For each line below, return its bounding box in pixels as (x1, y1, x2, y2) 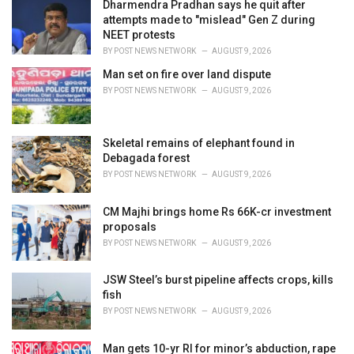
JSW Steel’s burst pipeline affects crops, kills (103, 273, 333, 287)
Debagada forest (103, 151, 190, 164)
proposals (103, 220, 156, 233)
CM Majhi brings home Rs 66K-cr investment (103, 205, 331, 218)
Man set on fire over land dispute (103, 68, 271, 81)
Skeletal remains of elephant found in (103, 136, 295, 149)
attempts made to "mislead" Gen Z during (103, 13, 315, 27)
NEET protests (103, 28, 175, 42)
